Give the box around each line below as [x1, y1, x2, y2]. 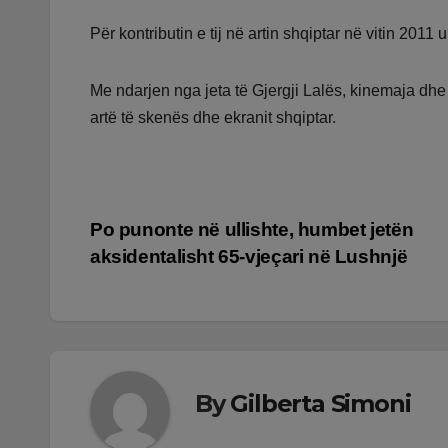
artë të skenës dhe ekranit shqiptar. [90, 109, 336, 127]
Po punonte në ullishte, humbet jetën [90, 219, 414, 241]
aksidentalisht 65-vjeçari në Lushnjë [90, 246, 408, 268]
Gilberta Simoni [230, 388, 411, 418]
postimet [89, 299, 228, 339]
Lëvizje [89, 217, 194, 257]
